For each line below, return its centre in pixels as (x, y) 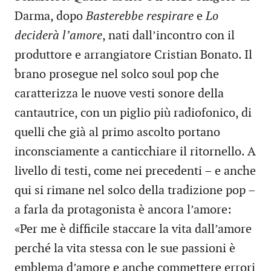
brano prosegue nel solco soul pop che (117, 75)
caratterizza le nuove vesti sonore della (119, 94)
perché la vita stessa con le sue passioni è (125, 249)
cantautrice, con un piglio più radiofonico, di (133, 113)
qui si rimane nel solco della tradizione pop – (135, 191)
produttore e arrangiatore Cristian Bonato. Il (133, 55)
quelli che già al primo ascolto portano (117, 133)
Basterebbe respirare (141, 17)
